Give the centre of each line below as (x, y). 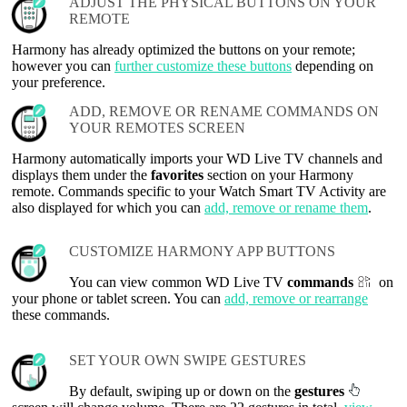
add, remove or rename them (286, 208)
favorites (177, 175)
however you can (63, 66)
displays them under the (81, 175)
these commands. (61, 315)
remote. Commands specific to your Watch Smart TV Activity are (199, 192)
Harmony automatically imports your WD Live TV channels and (197, 159)
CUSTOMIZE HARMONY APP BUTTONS (202, 252)
